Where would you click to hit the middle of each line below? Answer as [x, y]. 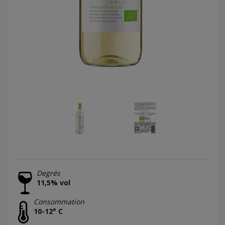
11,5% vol [53, 182]
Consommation [59, 202]
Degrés [48, 173]
